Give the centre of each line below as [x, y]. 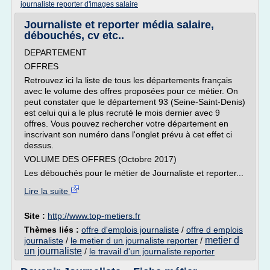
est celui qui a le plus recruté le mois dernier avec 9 [122, 113]
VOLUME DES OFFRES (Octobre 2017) [100, 159]
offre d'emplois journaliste [130, 230]
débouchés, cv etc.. [74, 36]
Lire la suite [47, 191]
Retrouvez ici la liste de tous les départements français [128, 80]
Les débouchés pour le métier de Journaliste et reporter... [134, 173]
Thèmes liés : [53, 230]
